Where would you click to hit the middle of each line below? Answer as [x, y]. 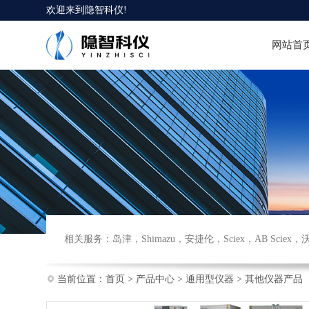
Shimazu [159, 239]
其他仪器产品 [273, 279]
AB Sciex [273, 239]
